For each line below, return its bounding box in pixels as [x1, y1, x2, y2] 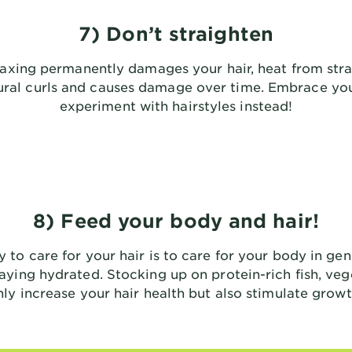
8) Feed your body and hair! [33, 209, 319, 232]
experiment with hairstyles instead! [59, 97, 293, 113]
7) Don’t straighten [79, 22, 273, 45]
